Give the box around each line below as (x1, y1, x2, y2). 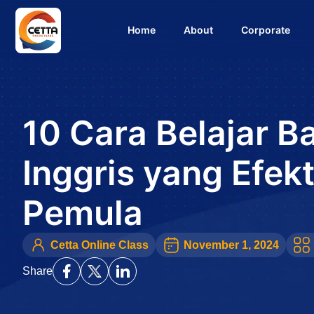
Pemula (22, 192, 143, 233)
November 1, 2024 (184, 238, 279, 251)
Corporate (241, 24, 290, 36)
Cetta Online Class (50, 238, 149, 251)
